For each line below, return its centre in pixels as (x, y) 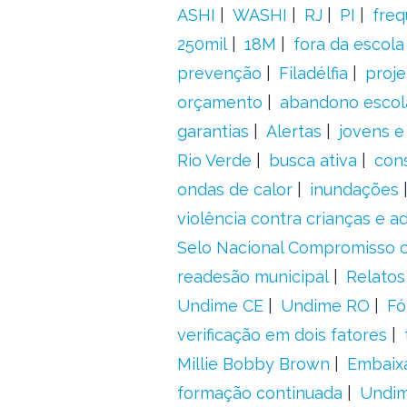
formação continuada (259, 393)
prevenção (219, 73)
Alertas (293, 131)
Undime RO (325, 306)
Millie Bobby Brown (253, 364)
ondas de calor (234, 189)
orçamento (219, 102)
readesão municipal (253, 277)
